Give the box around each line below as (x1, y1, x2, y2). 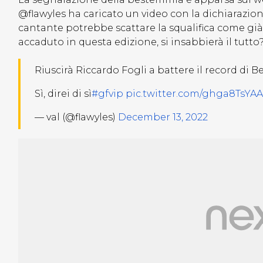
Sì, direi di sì (35, 88, 92, 100)
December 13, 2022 (118, 112, 208, 123)
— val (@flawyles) (35, 112, 118, 123)
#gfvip (92, 88, 123, 100)
